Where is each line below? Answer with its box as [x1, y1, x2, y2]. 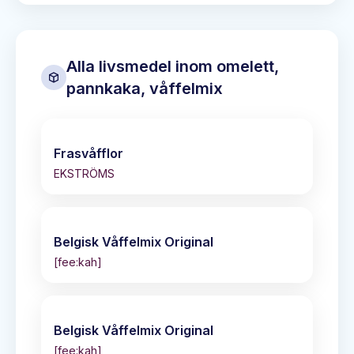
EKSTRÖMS [54, 167, 115, 180]
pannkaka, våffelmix [66, 79, 223, 98]
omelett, [217, 57, 279, 76]
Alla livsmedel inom [66, 57, 217, 76]
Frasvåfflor [54, 145, 123, 161]
